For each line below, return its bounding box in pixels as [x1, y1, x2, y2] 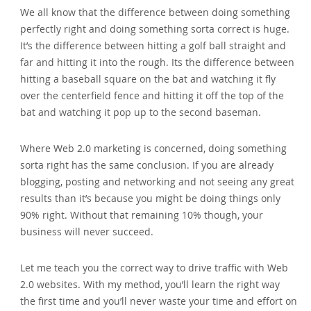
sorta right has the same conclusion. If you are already [20, 158, 274, 171]
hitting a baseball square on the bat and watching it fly [20, 72, 276, 85]
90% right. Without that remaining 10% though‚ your [20, 208, 264, 221]
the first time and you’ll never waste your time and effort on [20, 294, 298, 308]
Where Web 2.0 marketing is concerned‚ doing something [20, 141, 287, 155]
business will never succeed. [20, 224, 154, 238]
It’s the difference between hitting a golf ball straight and [20, 38, 287, 52]
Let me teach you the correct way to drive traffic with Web [20, 260, 289, 274]
